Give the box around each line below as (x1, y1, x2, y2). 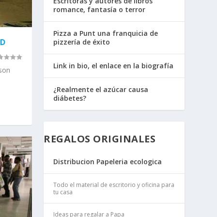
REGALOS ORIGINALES (44, 132, 156, 145)
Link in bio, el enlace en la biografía (53, 61, 174, 71)
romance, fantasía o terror (53, 5, 146, 15)
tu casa (53, 187, 73, 196)
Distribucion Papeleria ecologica (53, 156, 162, 166)
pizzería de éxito (53, 37, 110, 47)
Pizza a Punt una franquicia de (53, 29, 158, 38)
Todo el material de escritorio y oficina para (53, 180, 175, 189)
